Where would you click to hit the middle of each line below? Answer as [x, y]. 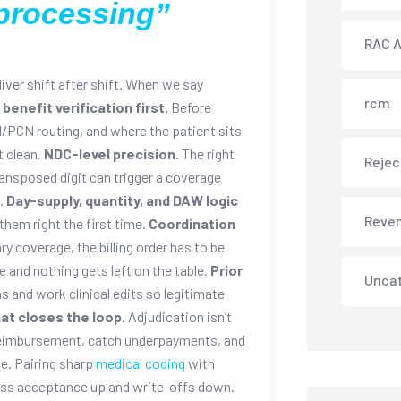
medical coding [141, 363]
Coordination [192, 223]
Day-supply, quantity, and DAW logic [122, 200]
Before [190, 107]
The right [207, 153]
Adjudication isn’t [179, 316]
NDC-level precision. [111, 153]
